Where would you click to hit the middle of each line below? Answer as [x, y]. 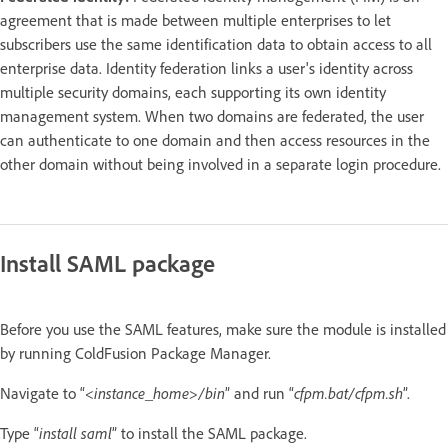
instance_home [141, 392]
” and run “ [259, 392]
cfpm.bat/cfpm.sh [348, 392]
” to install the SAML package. [209, 432]
